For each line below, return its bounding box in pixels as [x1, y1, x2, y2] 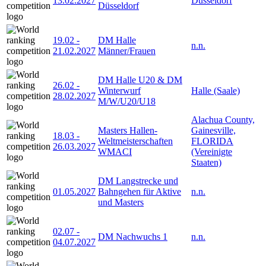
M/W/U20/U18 [98, 96, 156, 107]
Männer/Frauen [98, 46, 156, 56]
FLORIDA [191, 136, 233, 147]
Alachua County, [191, 115, 255, 125]
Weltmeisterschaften [98, 136, 173, 147]
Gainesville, [191, 125, 236, 136]
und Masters [98, 197, 144, 208]
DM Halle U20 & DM [98, 75, 182, 85]
